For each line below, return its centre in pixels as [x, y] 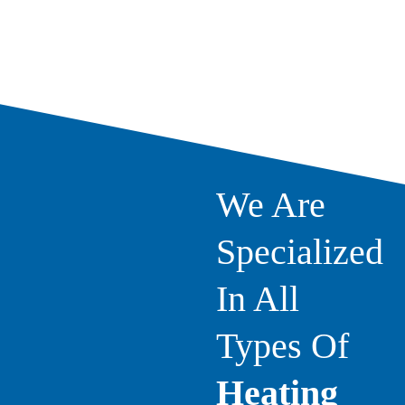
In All [258, 298]
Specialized [300, 251]
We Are [271, 204]
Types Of [283, 345]
